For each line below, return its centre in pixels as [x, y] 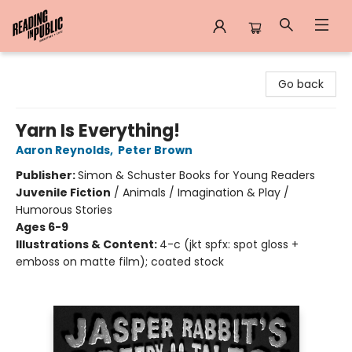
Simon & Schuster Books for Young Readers [196, 175]
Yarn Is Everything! [98, 131]
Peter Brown [155, 150]
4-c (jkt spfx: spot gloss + [229, 244]
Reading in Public [58, 67]
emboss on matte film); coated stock [120, 262]
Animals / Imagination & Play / [206, 192]
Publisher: [47, 175]
